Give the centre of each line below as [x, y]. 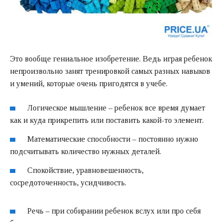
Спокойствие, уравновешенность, [86, 170]
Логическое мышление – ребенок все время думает [116, 108]
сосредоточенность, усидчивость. [68, 182]
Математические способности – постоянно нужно [113, 139]
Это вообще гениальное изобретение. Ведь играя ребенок [111, 59]
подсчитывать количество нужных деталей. [85, 151]
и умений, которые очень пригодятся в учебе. [89, 84]
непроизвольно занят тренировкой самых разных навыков [110, 71]
